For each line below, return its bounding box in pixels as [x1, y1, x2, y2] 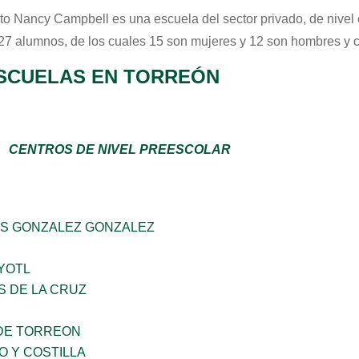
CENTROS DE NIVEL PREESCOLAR [9, 143, 231, 156]
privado [260, 12, 303, 26]
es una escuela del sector [109, 12, 260, 26]
